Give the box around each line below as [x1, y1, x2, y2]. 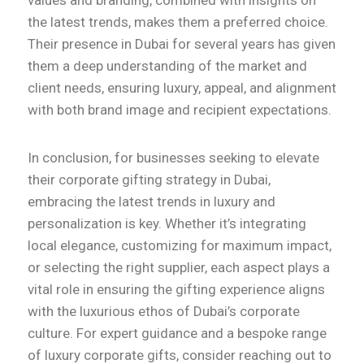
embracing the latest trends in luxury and [28, 193, 275, 210]
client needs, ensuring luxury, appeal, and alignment [28, 80, 336, 97]
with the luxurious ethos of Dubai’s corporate [28, 303, 300, 320]
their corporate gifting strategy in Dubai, [28, 171, 271, 188]
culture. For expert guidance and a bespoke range [28, 325, 327, 342]
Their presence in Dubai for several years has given [28, 36, 336, 53]
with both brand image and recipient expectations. [28, 102, 331, 119]
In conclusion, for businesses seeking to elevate [28, 149, 319, 167]
